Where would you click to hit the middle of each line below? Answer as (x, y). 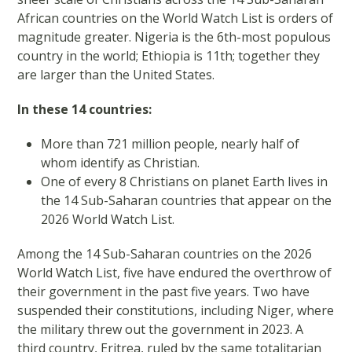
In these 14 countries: (85, 110)
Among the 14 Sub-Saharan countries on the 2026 (165, 254)
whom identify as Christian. (121, 163)
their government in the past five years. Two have (164, 292)
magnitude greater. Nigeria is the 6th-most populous (174, 37)
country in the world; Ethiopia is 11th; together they (169, 56)
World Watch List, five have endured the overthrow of (175, 273)
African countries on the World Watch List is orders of (176, 18)
